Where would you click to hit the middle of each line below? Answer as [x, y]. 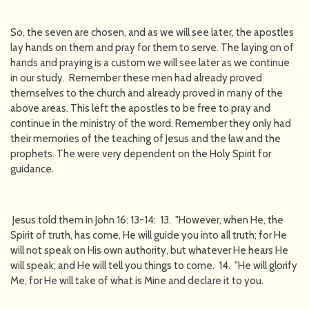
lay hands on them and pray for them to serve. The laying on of [152, 47]
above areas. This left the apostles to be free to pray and [140, 108]
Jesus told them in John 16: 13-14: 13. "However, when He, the [147, 220]
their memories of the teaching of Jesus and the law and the [146, 138]
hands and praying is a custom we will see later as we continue [150, 62]
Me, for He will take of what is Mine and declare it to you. [137, 280]
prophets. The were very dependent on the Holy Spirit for [141, 153]
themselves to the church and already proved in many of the [147, 93]
